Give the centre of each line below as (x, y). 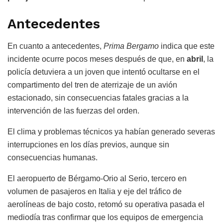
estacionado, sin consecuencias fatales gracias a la (98, 98)
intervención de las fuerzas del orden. (73, 111)
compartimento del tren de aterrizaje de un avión (92, 85)
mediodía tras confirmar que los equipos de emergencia (105, 217)
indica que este (187, 46)
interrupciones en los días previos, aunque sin (88, 144)
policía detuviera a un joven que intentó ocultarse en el (104, 72)
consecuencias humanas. (53, 157)
